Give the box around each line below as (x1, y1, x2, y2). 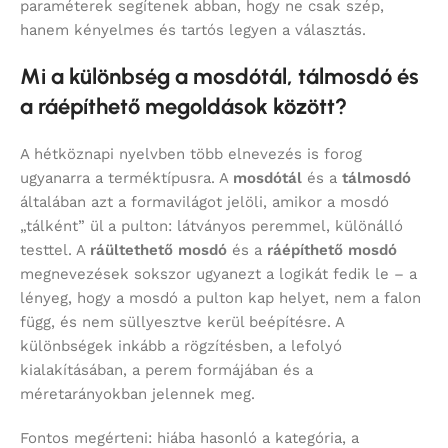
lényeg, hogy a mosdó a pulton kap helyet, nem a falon (20, 288, 421, 307)
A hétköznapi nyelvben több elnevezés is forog (20, 144, 362, 163)
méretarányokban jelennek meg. (20, 384, 255, 403)
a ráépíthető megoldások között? (20, 92, 347, 120)
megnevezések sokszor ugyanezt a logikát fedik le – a (20, 264, 417, 283)
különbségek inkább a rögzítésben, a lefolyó (20, 336, 342, 355)
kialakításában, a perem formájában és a (20, 360, 313, 379)
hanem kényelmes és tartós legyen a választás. (20, 20, 366, 39)
